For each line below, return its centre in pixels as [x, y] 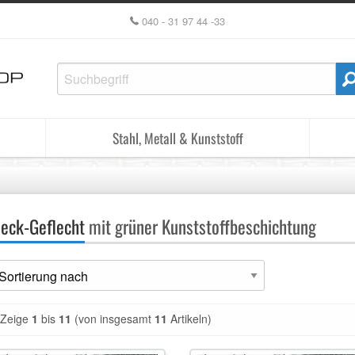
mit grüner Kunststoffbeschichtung [200, 227]
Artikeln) [189, 319]
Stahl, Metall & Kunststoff [177, 138]
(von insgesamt [113, 319]
